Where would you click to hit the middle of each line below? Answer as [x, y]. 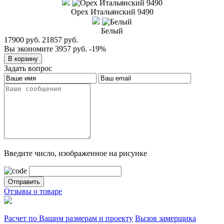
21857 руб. [60, 40]
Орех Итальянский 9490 [112, 12]
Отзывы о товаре [33, 191]
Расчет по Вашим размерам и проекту [68, 218]
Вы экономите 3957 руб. [45, 49]
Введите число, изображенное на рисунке [75, 153]
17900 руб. [22, 40]
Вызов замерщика [165, 218]
